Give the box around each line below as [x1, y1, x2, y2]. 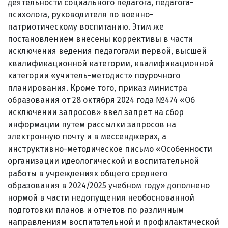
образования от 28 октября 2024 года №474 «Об [8, 95, 195, 105]
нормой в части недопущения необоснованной [8, 192, 194, 203]
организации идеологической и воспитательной [8, 156, 199, 166]
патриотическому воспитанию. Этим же [8, 21, 164, 32]
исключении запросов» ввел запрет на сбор [8, 107, 184, 117]
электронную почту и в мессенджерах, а [8, 131, 166, 141]
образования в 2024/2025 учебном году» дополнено [8, 180, 210, 190]
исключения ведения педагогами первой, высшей [8, 46, 207, 56]
